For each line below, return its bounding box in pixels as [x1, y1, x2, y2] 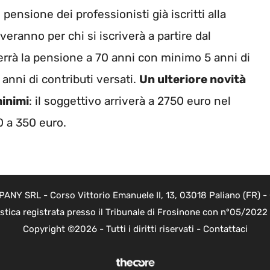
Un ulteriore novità [139, 72, 246, 86]
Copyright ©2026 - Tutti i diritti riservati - [22, 224, 203, 235]
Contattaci [202, 224, 248, 235]
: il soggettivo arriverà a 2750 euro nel [29, 93, 231, 108]
